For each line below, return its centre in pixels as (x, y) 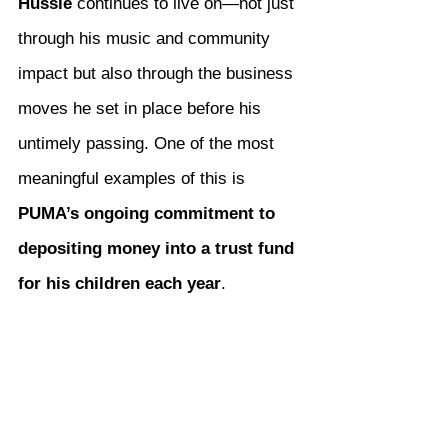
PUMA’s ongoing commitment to (149, 214)
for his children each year (119, 284)
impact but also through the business (158, 74)
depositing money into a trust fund (158, 249)
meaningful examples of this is (134, 179)
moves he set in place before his (142, 109)
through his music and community (146, 39)
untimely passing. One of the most (148, 144)
